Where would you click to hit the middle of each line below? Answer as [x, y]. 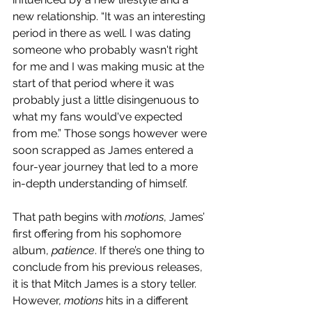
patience [73, 251]
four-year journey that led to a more [107, 167]
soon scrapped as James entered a [104, 150]
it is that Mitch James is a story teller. [106, 284]
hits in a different [148, 301]
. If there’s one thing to [151, 251]
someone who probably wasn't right [107, 50]
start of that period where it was [95, 84]
